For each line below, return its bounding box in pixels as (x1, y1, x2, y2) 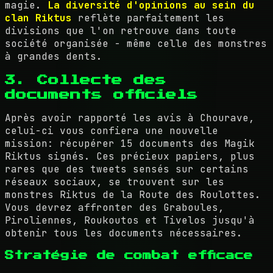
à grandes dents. (5, 50, 102, 63)
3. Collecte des (5, 74, 166, 86)
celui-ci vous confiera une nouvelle (5, 124, 218, 138)
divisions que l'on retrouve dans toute (5, 24, 236, 38)
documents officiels (5, 89, 198, 101)
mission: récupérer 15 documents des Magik (5, 137, 255, 151)
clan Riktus (5, 12, 72, 25)
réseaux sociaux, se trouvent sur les (5, 175, 224, 189)
